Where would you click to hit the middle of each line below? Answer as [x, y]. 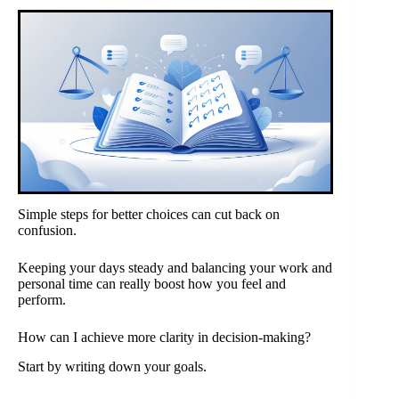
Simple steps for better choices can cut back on [149, 215]
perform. [42, 300]
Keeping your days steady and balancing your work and [175, 268]
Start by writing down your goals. [112, 366]
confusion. [47, 231]
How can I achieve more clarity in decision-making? [164, 338]
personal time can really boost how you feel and [152, 284]
